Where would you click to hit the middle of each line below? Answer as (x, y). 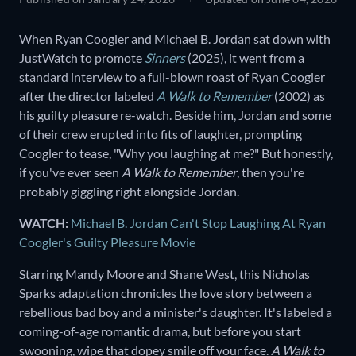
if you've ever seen (70, 172)
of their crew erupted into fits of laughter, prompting (161, 134)
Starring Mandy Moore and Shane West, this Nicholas (164, 274)
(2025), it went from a (245, 58)
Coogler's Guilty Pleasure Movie (107, 242)
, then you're (271, 172)
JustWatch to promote (82, 58)
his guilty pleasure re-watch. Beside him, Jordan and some (175, 115)
